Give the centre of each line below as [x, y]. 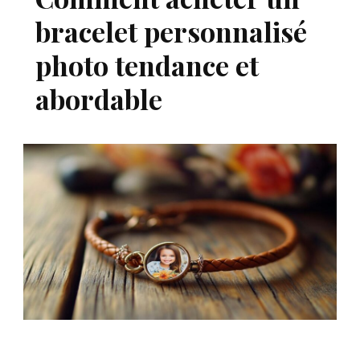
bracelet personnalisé [171, 31]
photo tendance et [147, 65]
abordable [99, 98]
